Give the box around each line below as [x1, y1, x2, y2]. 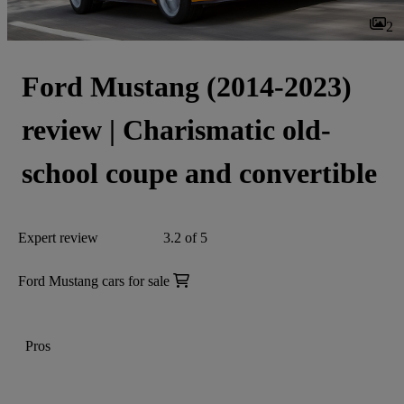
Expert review [18, 230, 98, 245]
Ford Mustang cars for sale [18, 273, 170, 289]
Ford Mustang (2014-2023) [22, 70, 352, 103]
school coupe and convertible [22, 157, 377, 189]
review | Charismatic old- [22, 114, 331, 146]
